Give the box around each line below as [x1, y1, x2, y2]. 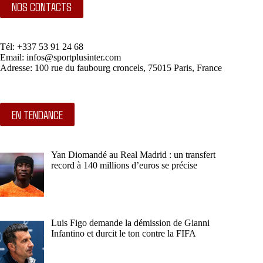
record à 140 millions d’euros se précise [51, 160, 197, 171]
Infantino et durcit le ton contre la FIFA [51, 228, 196, 238]
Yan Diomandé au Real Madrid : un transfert [51, 150, 215, 160]
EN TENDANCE [12, 107, 63, 122]
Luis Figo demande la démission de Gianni [51, 217, 210, 228]
